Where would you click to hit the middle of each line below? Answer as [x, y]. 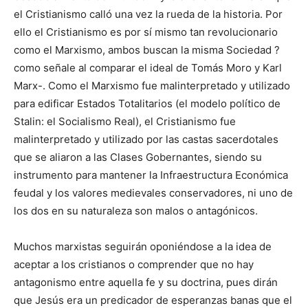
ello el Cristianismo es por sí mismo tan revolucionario [146, 32]
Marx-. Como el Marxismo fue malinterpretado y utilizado [152, 86]
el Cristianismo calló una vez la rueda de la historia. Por [148, 14]
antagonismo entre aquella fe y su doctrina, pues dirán [146, 283]
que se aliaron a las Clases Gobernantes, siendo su [138, 157]
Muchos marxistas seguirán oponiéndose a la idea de [143, 247]
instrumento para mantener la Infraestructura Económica [151, 175]
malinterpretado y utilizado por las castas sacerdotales [146, 140]
